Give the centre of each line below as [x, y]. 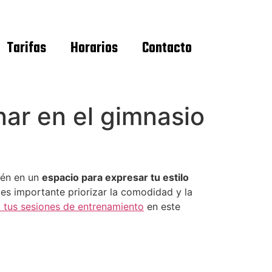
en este [162, 206]
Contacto [167, 49]
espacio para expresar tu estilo [115, 177]
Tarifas [26, 49]
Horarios [94, 49]
